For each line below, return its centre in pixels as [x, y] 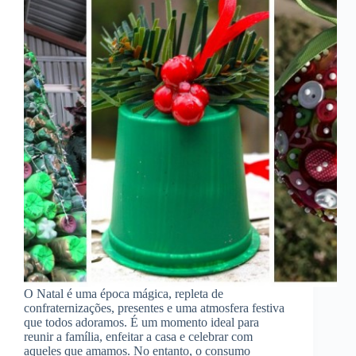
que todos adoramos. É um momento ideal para [141, 323]
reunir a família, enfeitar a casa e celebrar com [138, 337]
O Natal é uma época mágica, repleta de [124, 294]
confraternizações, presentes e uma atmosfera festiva [154, 308]
